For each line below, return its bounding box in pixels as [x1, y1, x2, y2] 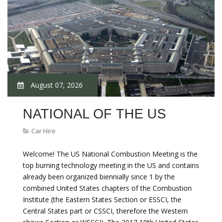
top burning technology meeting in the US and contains [23, 161, 199, 170]
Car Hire [31, 126, 55, 135]
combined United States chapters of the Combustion [23, 183, 192, 193]
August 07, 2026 [29, 80, 83, 90]
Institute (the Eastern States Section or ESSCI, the [23, 195, 181, 204]
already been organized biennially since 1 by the [23, 172, 175, 181]
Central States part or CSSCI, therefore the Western [23, 206, 188, 216]
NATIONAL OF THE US [23, 107, 166, 121]
